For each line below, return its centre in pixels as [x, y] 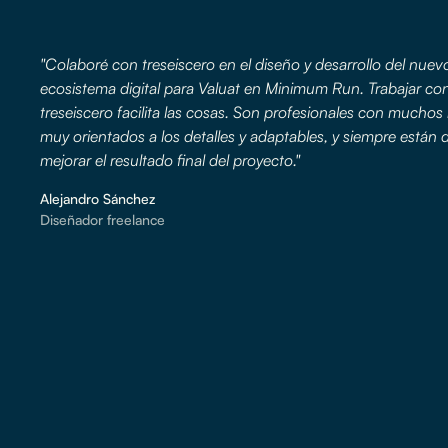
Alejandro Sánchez [97, 198]
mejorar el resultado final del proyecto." [170, 159]
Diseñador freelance [102, 219]
